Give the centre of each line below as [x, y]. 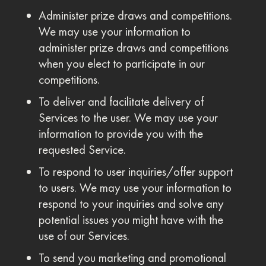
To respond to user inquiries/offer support [135, 172]
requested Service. [82, 150]
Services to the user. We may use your [128, 118]
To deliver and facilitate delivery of [121, 102]
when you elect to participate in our [121, 64]
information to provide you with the [121, 134]
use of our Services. [84, 236]
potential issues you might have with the [131, 220]
